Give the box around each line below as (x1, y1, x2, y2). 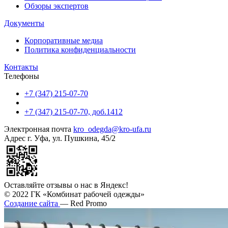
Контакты (4, 63, 38, 72)
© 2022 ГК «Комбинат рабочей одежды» (4, 190, 145, 199)
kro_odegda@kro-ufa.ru (73, 125, 151, 134)
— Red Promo (60, 199, 107, 208)
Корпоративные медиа (24, 36, 103, 45)
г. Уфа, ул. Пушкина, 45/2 (27, 134, 116, 143)
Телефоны (4, 72, 39, 81)
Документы (4, 19, 44, 28)
